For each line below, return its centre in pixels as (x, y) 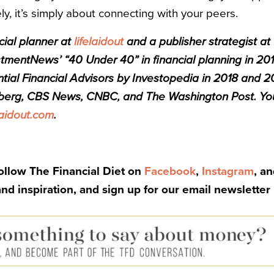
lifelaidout (99, 42)
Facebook (170, 171)
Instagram (228, 171)
